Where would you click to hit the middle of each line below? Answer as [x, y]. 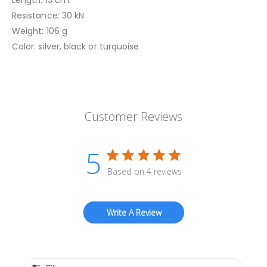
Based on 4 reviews [145, 171]
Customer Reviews [133, 116]
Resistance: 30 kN [48, 15]
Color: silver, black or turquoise [76, 46]
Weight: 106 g [40, 31]
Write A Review [134, 212]
